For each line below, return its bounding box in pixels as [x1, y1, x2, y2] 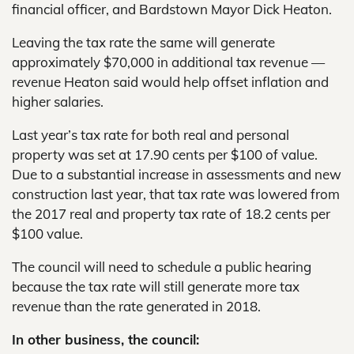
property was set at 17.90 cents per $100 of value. [12, 146, 318, 163]
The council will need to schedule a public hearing [12, 258, 311, 275]
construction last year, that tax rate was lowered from [12, 186, 340, 202]
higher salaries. [12, 93, 104, 110]
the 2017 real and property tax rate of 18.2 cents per [12, 205, 330, 222]
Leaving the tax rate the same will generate [12, 34, 275, 51]
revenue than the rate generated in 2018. [12, 298, 261, 314]
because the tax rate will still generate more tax [12, 278, 299, 295]
